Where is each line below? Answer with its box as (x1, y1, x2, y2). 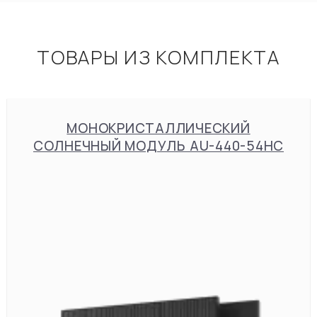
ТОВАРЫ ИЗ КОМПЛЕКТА (37, 44, 280, 70)
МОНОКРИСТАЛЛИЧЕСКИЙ (67, 119, 250, 137)
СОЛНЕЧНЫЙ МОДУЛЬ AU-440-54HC (33, 137, 284, 155)
